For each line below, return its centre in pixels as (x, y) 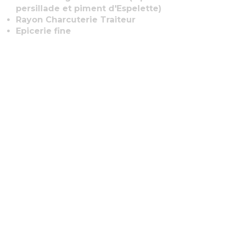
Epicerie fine (43, 31)
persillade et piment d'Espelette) (89, 9)
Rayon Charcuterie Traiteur (76, 20)
